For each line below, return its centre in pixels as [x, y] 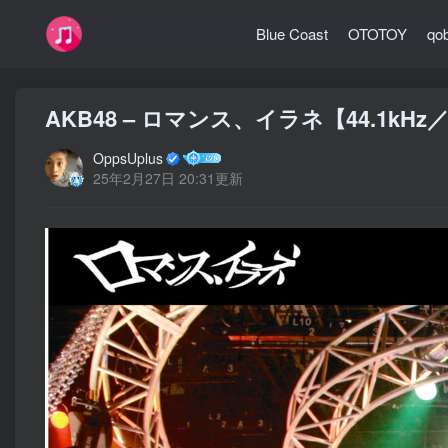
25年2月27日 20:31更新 [168, 178]
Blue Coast [292, 33]
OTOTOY [377, 33]
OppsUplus [128, 158]
